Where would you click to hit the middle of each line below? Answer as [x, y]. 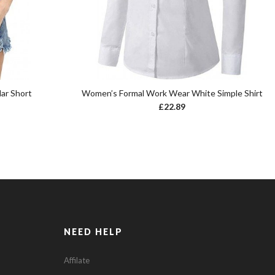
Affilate [77, 261]
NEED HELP [94, 232]
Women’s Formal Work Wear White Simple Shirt [172, 93]
